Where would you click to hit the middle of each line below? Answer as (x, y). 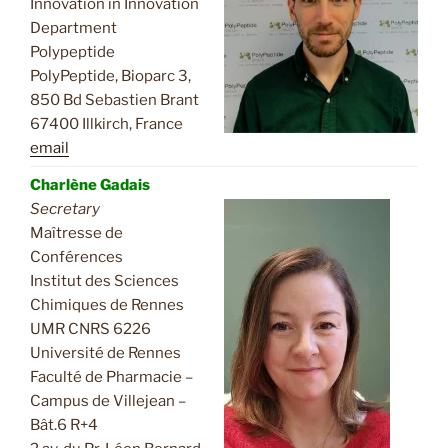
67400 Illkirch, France (106, 123)
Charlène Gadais (90, 184)
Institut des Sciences (104, 280)
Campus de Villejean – (108, 400)
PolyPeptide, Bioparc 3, (110, 75)
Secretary (65, 208)
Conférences (76, 256)
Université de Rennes (105, 352)
